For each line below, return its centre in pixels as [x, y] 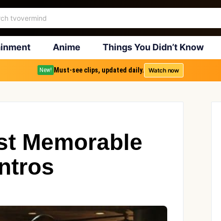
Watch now [164, 70]
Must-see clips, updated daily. [99, 70]
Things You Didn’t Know [153, 47]
